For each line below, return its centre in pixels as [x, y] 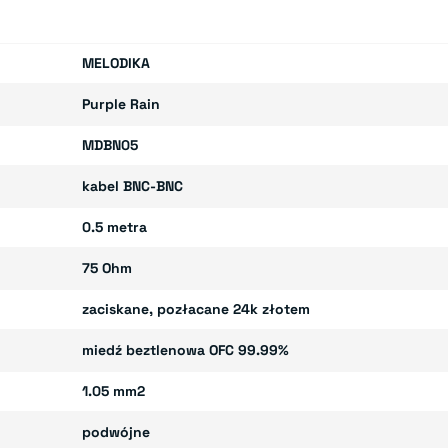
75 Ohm [107, 267]
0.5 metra [115, 226]
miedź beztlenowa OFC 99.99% [186, 349]
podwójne [116, 431]
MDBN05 [110, 144]
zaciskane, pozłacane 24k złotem [196, 308]
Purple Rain [121, 103]
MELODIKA [116, 62]
